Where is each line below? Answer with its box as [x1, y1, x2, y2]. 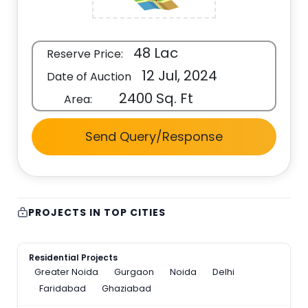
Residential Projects [29, 252, 118, 263]
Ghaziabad [102, 283, 152, 294]
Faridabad [39, 283, 87, 294]
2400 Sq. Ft [115, 89, 194, 108]
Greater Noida [34, 266, 99, 278]
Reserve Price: [47, 46, 124, 62]
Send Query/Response [85, 128, 223, 145]
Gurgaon [114, 266, 155, 278]
